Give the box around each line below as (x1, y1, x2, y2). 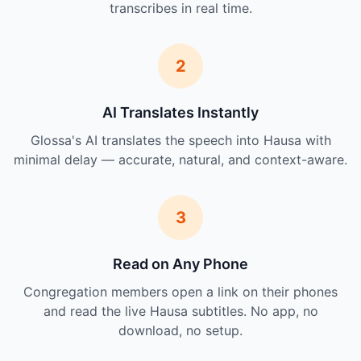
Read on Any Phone (113, 255, 248, 272)
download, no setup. (118, 322, 243, 338)
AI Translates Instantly (102, 104, 259, 121)
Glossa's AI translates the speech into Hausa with (30, 132, 331, 148)
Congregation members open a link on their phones (23, 284, 338, 300)
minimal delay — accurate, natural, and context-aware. (14, 151, 347, 168)
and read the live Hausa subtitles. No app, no (43, 303, 318, 319)
